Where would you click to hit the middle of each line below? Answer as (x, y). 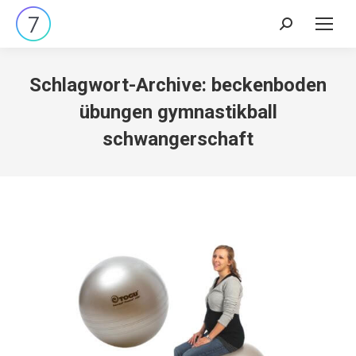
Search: (299, 29)
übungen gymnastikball (178, 112)
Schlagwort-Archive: (120, 85)
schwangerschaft (178, 139)
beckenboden (269, 85)
